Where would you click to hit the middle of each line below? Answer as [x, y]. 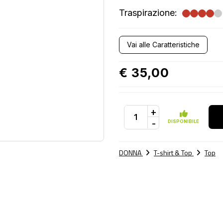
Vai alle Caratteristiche [163, 45]
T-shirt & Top [174, 153]
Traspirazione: [148, 13]
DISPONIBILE [183, 121]
